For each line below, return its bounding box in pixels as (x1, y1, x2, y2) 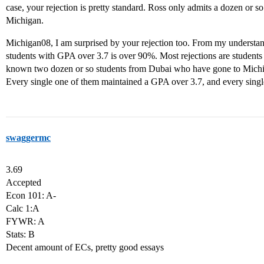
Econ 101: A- (6, 190, 56, 200)
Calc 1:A (6, 203, 39, 213)
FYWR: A (6, 216, 45, 226)
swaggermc (6, 133, 51, 143)
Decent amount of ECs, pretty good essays (6, 242, 164, 252)
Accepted (6, 177, 41, 187)
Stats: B (6, 229, 35, 239)
